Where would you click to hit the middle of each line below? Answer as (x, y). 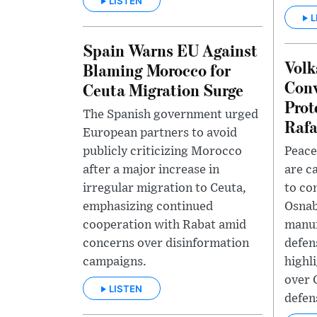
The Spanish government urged (171, 115)
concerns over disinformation (166, 244)
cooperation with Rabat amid (165, 225)
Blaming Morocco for (157, 70)
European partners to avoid (160, 133)
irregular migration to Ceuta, (165, 189)
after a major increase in (151, 170)
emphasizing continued (148, 207)
